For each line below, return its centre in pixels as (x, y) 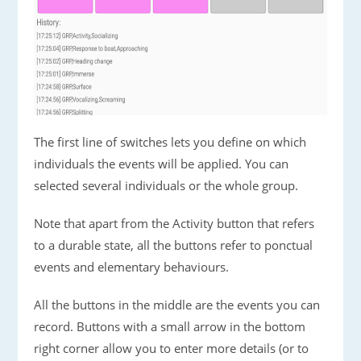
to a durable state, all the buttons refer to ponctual (174, 245)
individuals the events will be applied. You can (162, 164)
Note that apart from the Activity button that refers (174, 224)
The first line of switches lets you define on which (170, 142)
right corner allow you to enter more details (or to (172, 349)
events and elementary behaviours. (132, 267)
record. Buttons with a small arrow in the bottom (170, 327)
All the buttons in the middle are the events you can (177, 305)
